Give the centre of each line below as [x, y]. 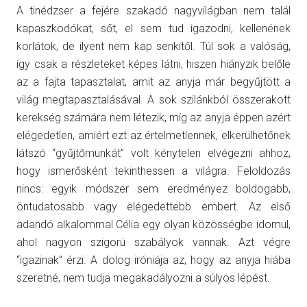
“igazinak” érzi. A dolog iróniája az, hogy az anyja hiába [153, 260]
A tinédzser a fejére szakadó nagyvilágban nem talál [153, 10]
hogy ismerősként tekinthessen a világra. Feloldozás [153, 171]
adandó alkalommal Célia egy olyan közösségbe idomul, [153, 224]
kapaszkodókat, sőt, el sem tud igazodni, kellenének [153, 28]
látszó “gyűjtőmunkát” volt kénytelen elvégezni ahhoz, [153, 153]
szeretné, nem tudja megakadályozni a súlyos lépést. [143, 278]
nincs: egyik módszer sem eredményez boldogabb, [153, 188]
